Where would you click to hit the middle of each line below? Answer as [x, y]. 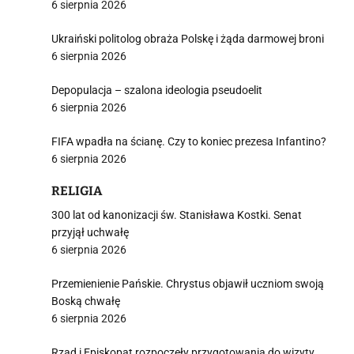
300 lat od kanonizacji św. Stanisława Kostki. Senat [177, 215]
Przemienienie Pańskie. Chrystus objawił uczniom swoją [188, 284]
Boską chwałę [86, 301]
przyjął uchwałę [90, 232]
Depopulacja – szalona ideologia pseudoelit [157, 90]
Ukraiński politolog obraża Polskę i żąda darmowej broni [188, 39]
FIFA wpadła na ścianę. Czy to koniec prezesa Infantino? [189, 141]
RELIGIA [77, 191]
